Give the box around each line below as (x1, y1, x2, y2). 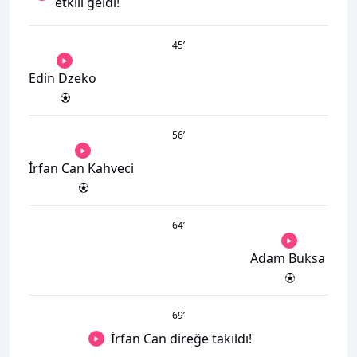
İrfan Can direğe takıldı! (110, 329, 252, 347)
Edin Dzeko (29, 69, 96, 87)
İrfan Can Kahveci (29, 159, 134, 177)
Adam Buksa (250, 249, 325, 267)
